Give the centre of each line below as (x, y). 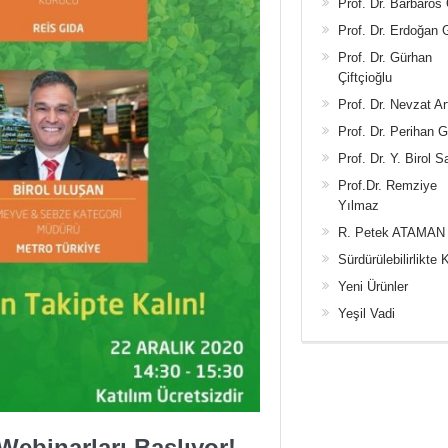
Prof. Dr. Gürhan (384, 57)
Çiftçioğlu (364, 77)
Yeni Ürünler (372, 286)
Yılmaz (358, 205)
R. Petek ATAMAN (391, 232)
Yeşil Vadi (366, 313)
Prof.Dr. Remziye (387, 185)
